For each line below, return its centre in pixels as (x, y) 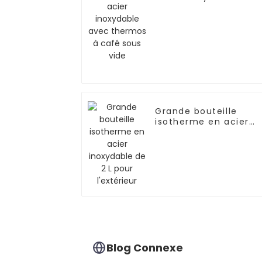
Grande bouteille (196, 111)
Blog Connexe (145, 247)
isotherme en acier (202, 122)
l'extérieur (180, 143)
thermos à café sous (206, 7)
